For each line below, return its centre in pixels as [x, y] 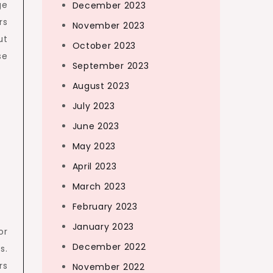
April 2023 [94, 166]
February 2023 [105, 207]
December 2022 [109, 247]
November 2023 [108, 26]
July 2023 [94, 106]
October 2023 [104, 46]
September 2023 [111, 66]
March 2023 [99, 186]
